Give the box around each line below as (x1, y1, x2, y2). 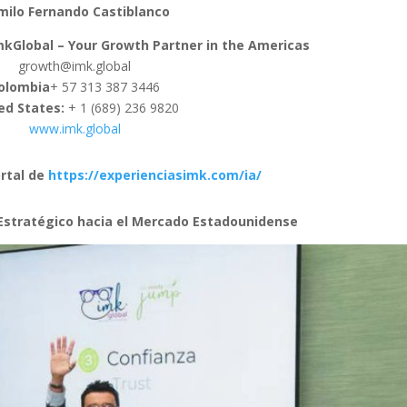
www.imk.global (28, 119, 121, 137)
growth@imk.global (18, 56, 132, 74)
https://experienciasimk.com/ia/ (47, 165, 262, 184)
